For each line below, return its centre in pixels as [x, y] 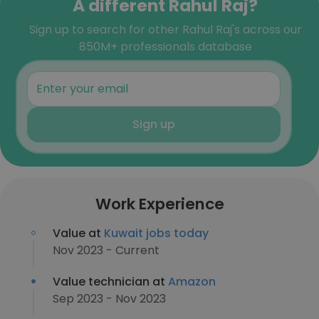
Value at [78, 233]
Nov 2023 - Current [106, 250]
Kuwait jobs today [156, 233]
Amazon [192, 282]
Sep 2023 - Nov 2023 [109, 299]
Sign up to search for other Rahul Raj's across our [165, 30]
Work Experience [159, 204]
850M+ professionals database [165, 47]
